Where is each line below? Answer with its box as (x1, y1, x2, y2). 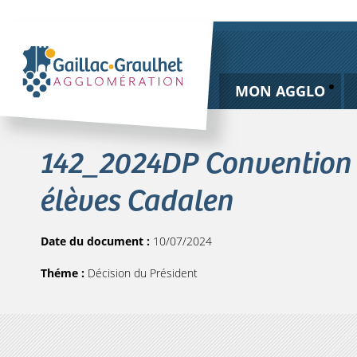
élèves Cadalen (41, 177, 234, 219)
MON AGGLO (234, 81, 325, 100)
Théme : (41, 265, 88, 280)
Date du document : (41, 233, 153, 249)
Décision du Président (88, 265, 198, 280)
